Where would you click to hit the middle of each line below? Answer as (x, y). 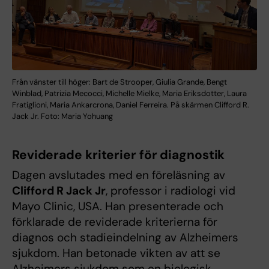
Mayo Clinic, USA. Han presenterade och (118, 206)
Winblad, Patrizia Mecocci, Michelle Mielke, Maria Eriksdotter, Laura (129, 93)
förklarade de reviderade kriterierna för (115, 222)
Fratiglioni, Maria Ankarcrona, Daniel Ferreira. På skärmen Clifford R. (131, 104)
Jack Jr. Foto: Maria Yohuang (62, 116)
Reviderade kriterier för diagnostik (119, 155)
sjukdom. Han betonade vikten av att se (116, 253)
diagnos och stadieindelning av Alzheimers (125, 237)
